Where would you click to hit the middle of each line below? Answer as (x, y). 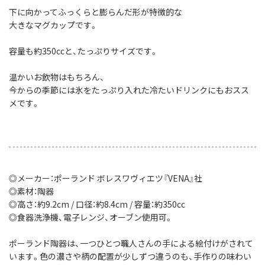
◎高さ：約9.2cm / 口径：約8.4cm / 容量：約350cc (97, 204)
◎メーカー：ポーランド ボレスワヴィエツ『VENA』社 (106, 178)
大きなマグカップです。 (53, 25)
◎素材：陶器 (31, 191)
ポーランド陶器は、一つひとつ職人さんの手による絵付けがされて (131, 243)
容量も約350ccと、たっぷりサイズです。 (83, 51)
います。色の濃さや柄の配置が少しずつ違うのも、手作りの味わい (130, 256)
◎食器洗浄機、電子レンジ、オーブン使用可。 (91, 217)
